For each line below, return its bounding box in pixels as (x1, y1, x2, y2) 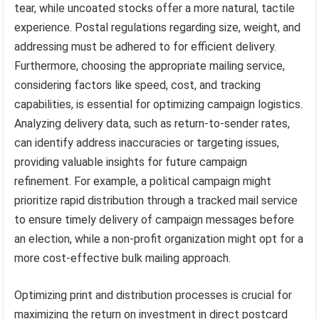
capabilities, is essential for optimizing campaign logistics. (14, 97, 303, 111)
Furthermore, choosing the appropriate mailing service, (14, 58, 286, 73)
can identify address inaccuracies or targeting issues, (14, 135, 280, 150)
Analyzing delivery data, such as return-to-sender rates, (14, 116, 291, 130)
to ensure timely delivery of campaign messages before (14, 212, 295, 226)
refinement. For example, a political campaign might (14, 174, 272, 188)
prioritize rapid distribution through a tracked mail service (14, 193, 298, 207)
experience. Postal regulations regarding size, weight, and (14, 20, 301, 34)
